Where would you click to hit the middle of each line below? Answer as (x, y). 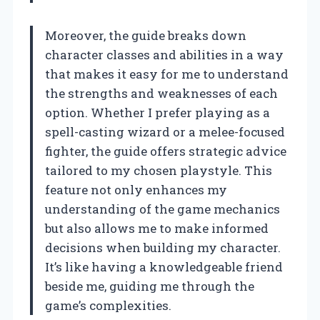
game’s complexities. (108, 306)
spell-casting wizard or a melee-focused (165, 132)
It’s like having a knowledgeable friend (164, 267)
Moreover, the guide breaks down (146, 36)
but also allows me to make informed (157, 229)
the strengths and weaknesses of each (161, 94)
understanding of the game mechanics (162, 209)
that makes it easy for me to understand (167, 74)
